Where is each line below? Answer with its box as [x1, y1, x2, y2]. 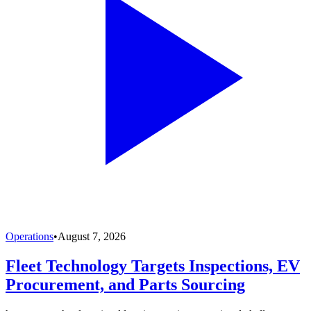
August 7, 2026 [58, 230, 126, 243]
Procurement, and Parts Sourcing [6, 276, 245, 294]
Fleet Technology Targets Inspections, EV [6, 257, 300, 276]
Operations [6, 230, 53, 243]
